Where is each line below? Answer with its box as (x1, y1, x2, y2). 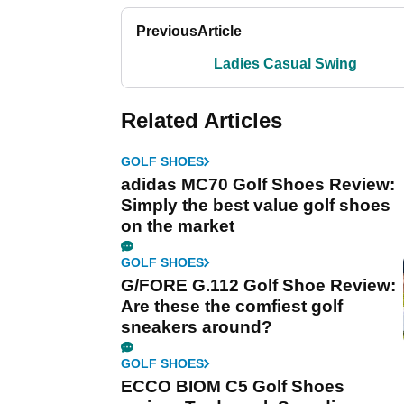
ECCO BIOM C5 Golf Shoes (121, 377, 344, 396)
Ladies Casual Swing (213, 56, 357, 71)
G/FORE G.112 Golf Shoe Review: (121, 276, 396, 295)
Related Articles (121, 108, 282, 133)
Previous (136, 23, 197, 39)
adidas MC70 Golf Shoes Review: (121, 175, 395, 194)
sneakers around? (121, 317, 272, 336)
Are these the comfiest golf (121, 297, 343, 316)
